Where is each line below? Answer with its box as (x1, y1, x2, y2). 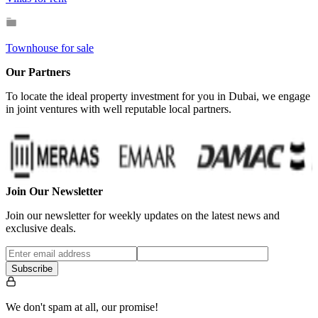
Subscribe (11, 263, 53, 274)
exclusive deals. (6, 221, 76, 234)
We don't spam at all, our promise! (6, 300, 158, 313)
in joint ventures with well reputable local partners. (6, 102, 231, 115)
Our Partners (6, 65, 70, 78)
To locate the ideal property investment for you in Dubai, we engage (6, 89, 310, 102)
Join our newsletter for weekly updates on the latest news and (6, 209, 280, 221)
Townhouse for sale (6, 41, 94, 54)
